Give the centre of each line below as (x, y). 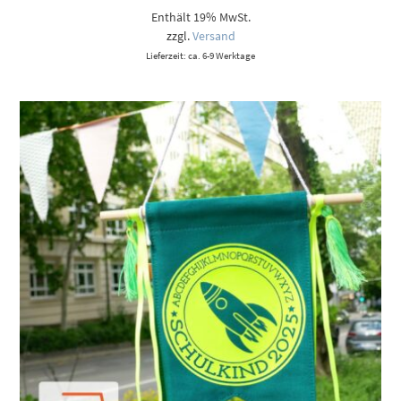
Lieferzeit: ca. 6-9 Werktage (200, 55)
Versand (213, 35)
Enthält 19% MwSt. (200, 17)
